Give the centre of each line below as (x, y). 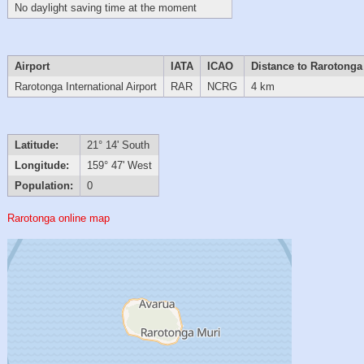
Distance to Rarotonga (306, 66)
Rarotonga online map (59, 218)
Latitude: (36, 145)
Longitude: (41, 166)
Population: (43, 186)
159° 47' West (119, 166)
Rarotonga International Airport (85, 86)
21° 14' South (118, 145)
